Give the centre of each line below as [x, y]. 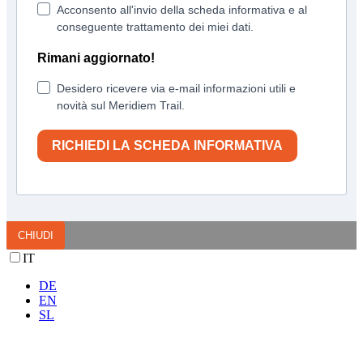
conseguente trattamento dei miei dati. [155, 26]
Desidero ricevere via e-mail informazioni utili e [176, 88]
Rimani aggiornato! [96, 58]
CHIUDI [36, 235]
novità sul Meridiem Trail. [122, 105]
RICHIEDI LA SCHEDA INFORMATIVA [167, 146]
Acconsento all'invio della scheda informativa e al [182, 9]
